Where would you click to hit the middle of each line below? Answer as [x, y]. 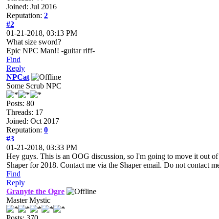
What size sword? [34, 42]
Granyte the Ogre [35, 191]
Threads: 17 [25, 112]
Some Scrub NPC [34, 86]
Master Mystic [28, 200]
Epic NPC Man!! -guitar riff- [51, 51]
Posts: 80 [20, 103]
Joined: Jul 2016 [32, 7]
